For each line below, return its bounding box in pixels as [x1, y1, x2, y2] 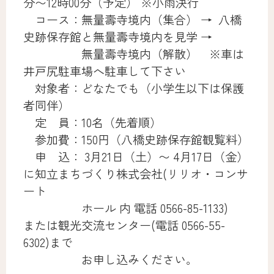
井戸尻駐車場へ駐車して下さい [23, 62, 187, 80]
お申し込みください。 [23, 250, 198, 268]
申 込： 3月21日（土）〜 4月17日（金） [23, 147, 249, 165]
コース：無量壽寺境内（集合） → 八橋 [23, 10, 242, 28]
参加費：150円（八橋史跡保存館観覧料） [23, 130, 250, 148]
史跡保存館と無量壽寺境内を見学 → [23, 28, 216, 45]
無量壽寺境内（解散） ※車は [23, 45, 245, 62]
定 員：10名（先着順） [23, 113, 162, 131]
